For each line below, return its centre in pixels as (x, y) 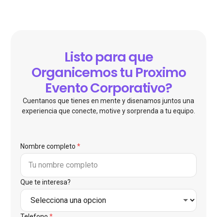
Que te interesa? (46, 182)
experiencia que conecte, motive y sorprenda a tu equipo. (108, 111)
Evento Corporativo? (108, 88)
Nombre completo (48, 147)
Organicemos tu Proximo (108, 73)
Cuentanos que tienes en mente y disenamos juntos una (108, 101)
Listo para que (108, 57)
